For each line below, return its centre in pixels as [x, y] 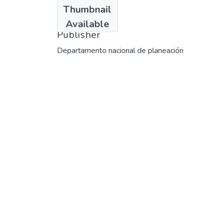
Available [87, 24]
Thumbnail [87, 9]
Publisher [79, 35]
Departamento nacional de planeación [120, 50]
